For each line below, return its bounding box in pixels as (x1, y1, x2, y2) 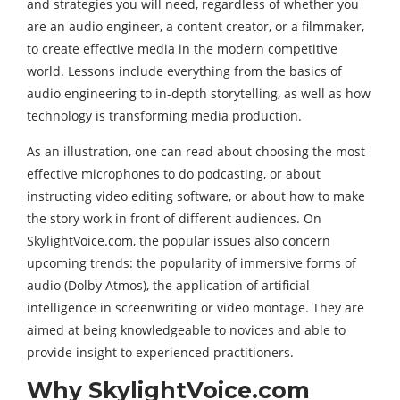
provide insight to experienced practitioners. (27, 343, 294, 361)
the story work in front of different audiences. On (27, 209, 321, 227)
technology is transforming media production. (27, 106, 302, 124)
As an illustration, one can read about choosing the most (27, 142, 365, 160)
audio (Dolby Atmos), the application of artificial (27, 276, 310, 294)
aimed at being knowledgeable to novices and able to (27, 321, 346, 338)
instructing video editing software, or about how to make (27, 187, 365, 204)
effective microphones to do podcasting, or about (27, 164, 321, 182)
